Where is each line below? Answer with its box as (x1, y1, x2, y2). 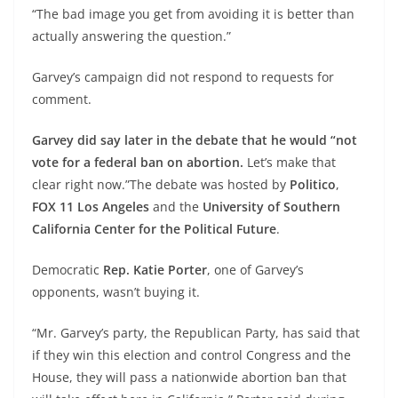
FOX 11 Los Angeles (32, 197, 149, 215)
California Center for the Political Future (32, 219, 276, 237)
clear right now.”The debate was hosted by (32, 175, 290, 193)
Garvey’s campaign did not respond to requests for (32, 68, 334, 85)
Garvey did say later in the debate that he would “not (32, 131, 357, 148)
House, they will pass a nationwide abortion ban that (32, 368, 346, 386)
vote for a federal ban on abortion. (32, 153, 243, 171)
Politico (290, 175, 336, 193)
